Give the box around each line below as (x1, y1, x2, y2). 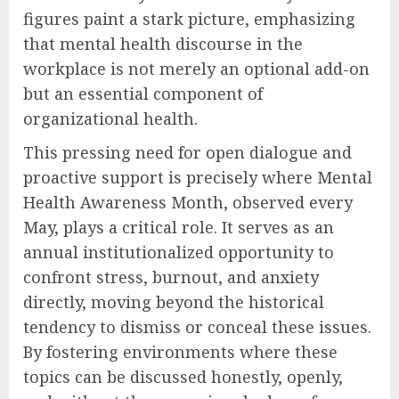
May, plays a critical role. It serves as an (23, 216, 334, 239)
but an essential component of (23, 83, 263, 105)
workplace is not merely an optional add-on (23, 58, 370, 80)
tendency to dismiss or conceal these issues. (23, 316, 371, 338)
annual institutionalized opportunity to (23, 241, 334, 264)
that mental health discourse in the (23, 33, 303, 55)
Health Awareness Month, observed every (23, 191, 353, 214)
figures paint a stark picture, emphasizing (23, 8, 355, 30)
